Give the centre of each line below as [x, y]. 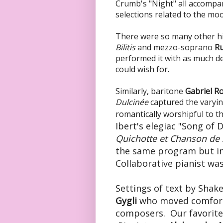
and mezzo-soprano [174, 48]
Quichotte [136, 139]
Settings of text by [157, 188]
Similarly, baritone [149, 91]
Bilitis [125, 48]
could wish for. [142, 69]
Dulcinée [133, 102]
